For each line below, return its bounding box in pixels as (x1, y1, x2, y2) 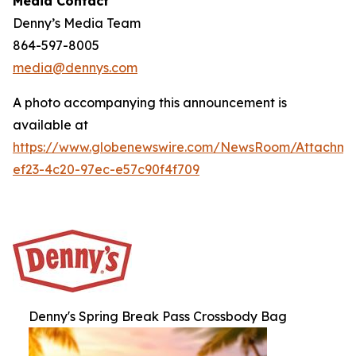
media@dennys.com (13, 60, 137, 75)
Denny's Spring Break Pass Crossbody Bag (29, 308, 287, 324)
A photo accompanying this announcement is (13, 95, 287, 110)
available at (13, 117, 88, 133)
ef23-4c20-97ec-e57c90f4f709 (13, 161, 199, 177)
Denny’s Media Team (13, 15, 141, 31)
